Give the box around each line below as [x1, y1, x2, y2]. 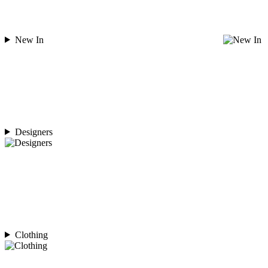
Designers [14, 126, 53, 137]
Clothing [14, 229, 48, 240]
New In [14, 34, 44, 45]
